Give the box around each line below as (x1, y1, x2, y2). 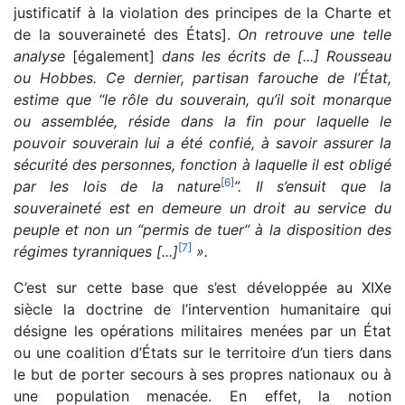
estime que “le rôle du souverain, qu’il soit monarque (14, 89, 391, 108)
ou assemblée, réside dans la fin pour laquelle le (14, 111, 391, 130)
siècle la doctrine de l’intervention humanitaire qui (14, 299, 391, 318)
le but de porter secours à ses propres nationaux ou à (14, 364, 391, 383)
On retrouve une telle (238, 24, 391, 43)
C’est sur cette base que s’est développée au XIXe (14, 278, 391, 297)
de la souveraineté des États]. (14, 24, 239, 43)
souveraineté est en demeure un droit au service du (14, 198, 391, 217)
